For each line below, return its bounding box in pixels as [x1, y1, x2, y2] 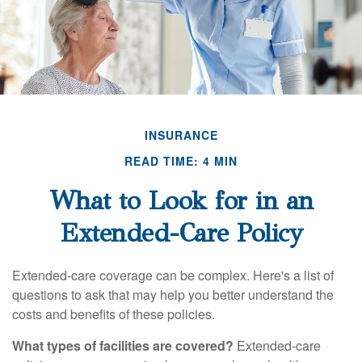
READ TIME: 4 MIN [124, 152, 238, 169]
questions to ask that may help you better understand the [12, 284, 334, 304]
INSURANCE [144, 126, 218, 143]
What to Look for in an [48, 184, 314, 217]
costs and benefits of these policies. [12, 304, 215, 323]
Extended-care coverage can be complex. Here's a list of [12, 265, 334, 284]
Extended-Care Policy [60, 217, 302, 249]
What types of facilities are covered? [12, 335, 234, 355]
